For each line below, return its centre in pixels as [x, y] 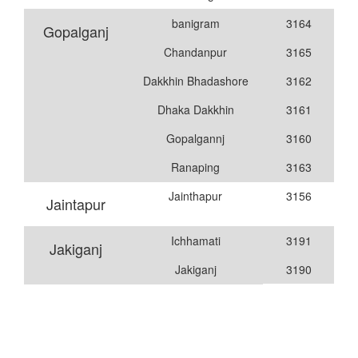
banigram [195, 23]
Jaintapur [76, 203]
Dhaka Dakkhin [195, 109]
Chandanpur [195, 52]
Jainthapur [195, 195]
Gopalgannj [195, 138]
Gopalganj [76, 31]
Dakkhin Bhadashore [195, 80]
